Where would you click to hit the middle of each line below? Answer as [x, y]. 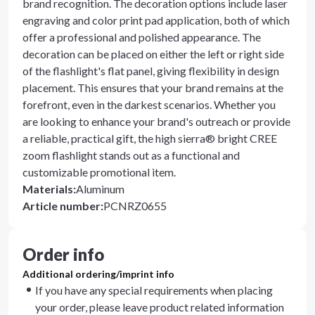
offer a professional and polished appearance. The [142, 37]
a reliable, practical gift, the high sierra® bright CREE [150, 138]
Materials [48, 189]
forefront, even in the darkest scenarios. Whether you [149, 104]
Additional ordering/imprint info [98, 274]
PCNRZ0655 [135, 206]
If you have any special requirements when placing [154, 290]
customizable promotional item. [99, 172]
